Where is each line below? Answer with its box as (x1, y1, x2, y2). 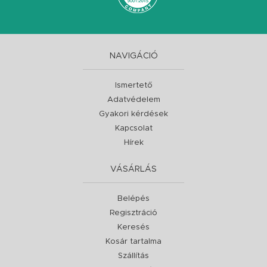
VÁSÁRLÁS (110, 165, 157, 173)
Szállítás (118, 252, 149, 260)
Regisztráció (110, 209, 157, 217)
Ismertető (114, 82, 153, 89)
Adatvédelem (107, 96, 160, 104)
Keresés (117, 223, 150, 231)
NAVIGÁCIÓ (109, 52, 158, 60)
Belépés (117, 195, 150, 203)
